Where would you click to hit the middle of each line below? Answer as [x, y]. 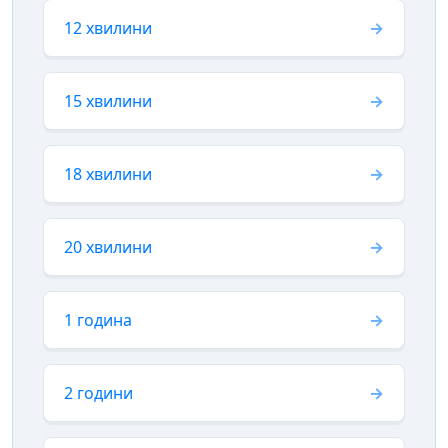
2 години [98, 392]
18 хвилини [108, 173]
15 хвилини [108, 100]
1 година [98, 319]
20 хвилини [108, 246]
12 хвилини [108, 27]
